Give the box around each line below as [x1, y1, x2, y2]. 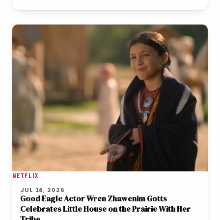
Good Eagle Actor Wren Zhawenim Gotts [20, 192, 167, 204]
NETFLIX [12, 171, 39, 179]
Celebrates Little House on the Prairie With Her [20, 203, 191, 214]
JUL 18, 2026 [20, 186, 65, 193]
